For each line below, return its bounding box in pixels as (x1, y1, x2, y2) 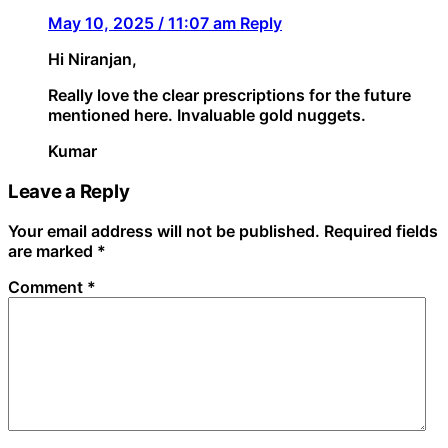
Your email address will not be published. (8, 221, 320, 242)
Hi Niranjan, (48, 48, 137, 69)
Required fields (324, 221, 438, 242)
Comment (8, 277, 87, 298)
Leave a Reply (8, 179, 130, 203)
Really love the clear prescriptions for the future (48, 84, 411, 105)
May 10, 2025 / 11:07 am (48, 12, 240, 33)
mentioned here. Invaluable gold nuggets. (48, 104, 366, 125)
